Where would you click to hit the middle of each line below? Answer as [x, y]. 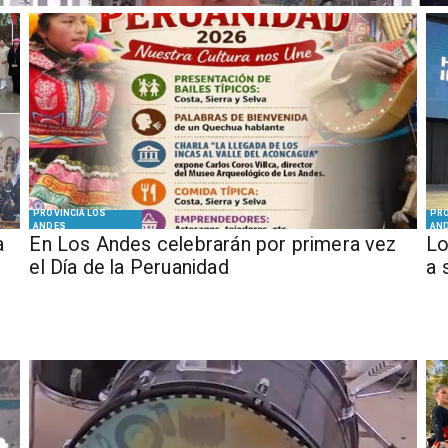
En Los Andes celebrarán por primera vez [213, 245]
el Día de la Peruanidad [129, 268]
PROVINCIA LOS [70, 212]
